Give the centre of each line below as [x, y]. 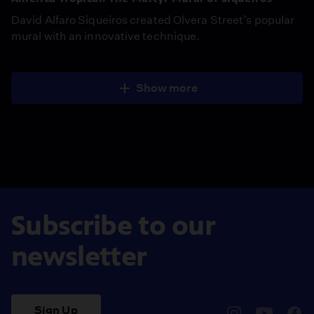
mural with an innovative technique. [106, 36]
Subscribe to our [114, 225]
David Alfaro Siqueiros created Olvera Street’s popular [153, 20]
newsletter [79, 256]
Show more [167, 88]
